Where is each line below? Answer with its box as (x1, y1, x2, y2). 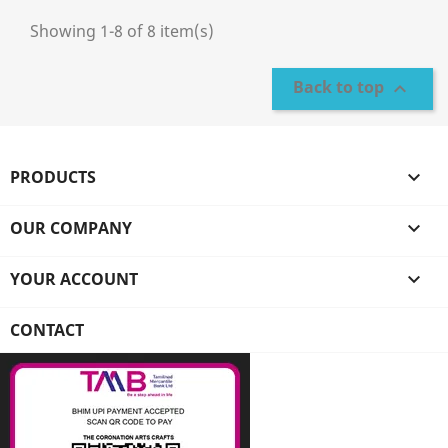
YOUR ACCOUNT (10, 268, 138, 290)
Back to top (293, 76, 388, 99)
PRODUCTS (10, 166, 96, 188)
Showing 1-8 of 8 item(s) (30, 20, 214, 42)
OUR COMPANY (10, 217, 132, 239)
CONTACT (10, 319, 84, 341)
